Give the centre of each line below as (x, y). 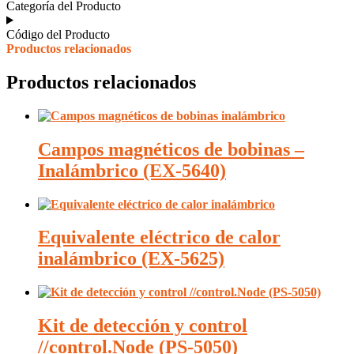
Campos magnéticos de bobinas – (171, 149)
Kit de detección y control (143, 326)
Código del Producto (58, 34)
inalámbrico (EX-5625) (131, 259)
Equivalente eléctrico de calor (159, 237)
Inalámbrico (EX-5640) (132, 170)
